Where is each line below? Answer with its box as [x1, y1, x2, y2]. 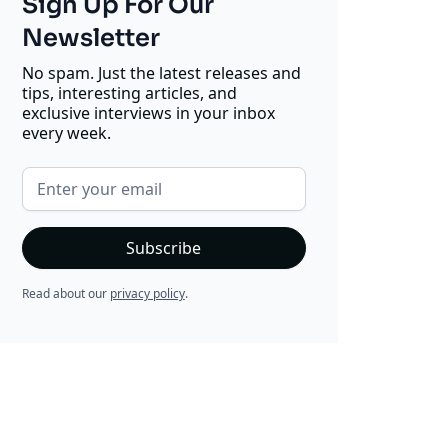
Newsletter [21, 23, 160, 54]
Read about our [21, 285, 110, 303]
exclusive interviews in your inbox [21, 102, 275, 125]
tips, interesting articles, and [21, 82, 237, 105]
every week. [21, 122, 111, 145]
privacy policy [109, 285, 185, 303]
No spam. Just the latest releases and [21, 62, 301, 85]
